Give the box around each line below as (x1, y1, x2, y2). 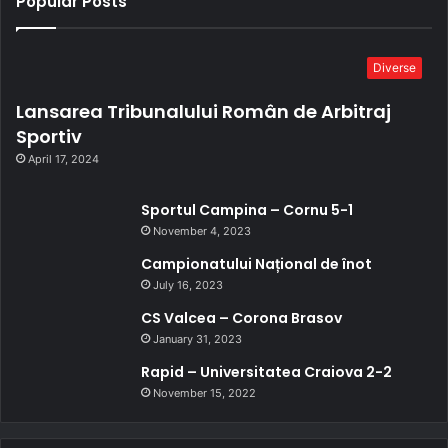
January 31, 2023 (153, 331, 242, 346)
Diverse (373, 59, 416, 75)
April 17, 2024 (28, 151, 99, 166)
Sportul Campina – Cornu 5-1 (141, 199, 353, 220)
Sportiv (16, 123, 82, 149)
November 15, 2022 (153, 385, 256, 400)
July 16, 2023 (153, 277, 223, 292)
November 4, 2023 (153, 223, 251, 238)
